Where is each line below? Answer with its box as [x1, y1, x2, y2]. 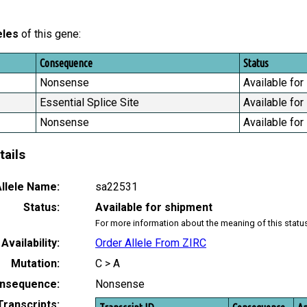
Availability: [1, 236, 60, 249]
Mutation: [11, 256, 60, 270]
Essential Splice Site [40, 96, 139, 110]
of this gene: [19, 27, 81, 41]
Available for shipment [95, 200, 212, 214]
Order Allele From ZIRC [95, 236, 206, 249]
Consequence [40, 57, 93, 70]
